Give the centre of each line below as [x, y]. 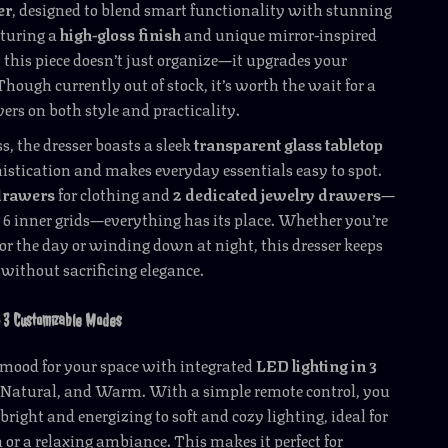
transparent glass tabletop [289, 143]
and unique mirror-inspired [279, 33]
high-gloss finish [121, 33]
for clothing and [114, 193]
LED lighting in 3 [317, 364]
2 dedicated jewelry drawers [277, 193]
